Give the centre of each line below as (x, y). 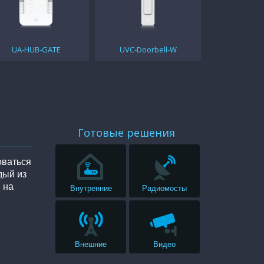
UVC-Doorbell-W (148, 50)
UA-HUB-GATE (36, 50)
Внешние (91, 245)
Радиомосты (165, 189)
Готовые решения (127, 133)
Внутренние (91, 189)
